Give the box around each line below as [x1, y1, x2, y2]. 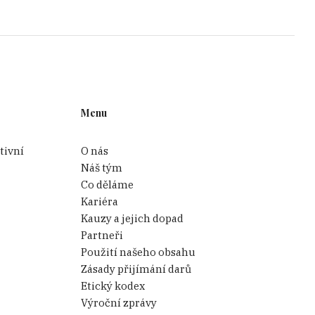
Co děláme [81, 177, 134, 191]
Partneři [81, 228, 124, 242]
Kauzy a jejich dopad [81, 211, 184, 225]
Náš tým [81, 160, 123, 174]
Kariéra [81, 194, 119, 208]
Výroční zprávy [81, 295, 157, 309]
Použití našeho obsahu [81, 245, 196, 259]
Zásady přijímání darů [81, 262, 192, 276]
